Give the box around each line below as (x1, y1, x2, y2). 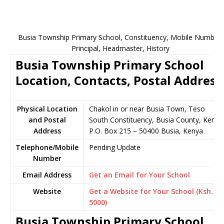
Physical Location (16, 104, 77, 113)
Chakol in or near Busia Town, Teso (89, 104, 205, 113)
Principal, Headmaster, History (71, 43, 169, 53)
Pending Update (89, 142, 140, 152)
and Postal (28, 115, 66, 124)
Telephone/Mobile (15, 142, 78, 152)
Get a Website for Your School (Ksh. (89, 186, 213, 196)
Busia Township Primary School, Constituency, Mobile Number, (18, 32, 223, 42)
